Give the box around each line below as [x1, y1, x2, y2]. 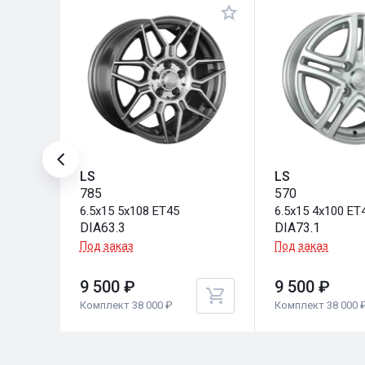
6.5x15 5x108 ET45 [79, 203, 179, 218]
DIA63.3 [79, 219, 125, 235]
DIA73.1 [275, 219, 321, 235]
